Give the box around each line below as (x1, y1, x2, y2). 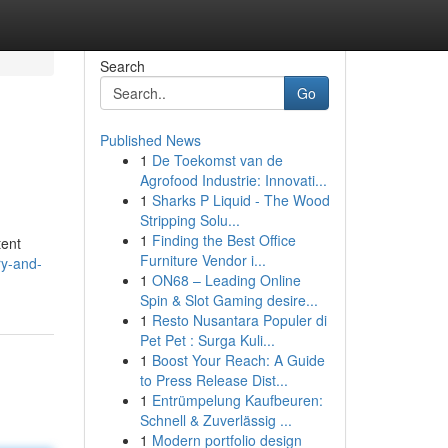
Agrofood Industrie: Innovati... (139, 170, 327, 190)
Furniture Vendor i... (139, 250, 266, 270)
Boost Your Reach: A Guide (151, 350, 325, 370)
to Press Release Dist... (139, 370, 288, 390)
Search (99, 56, 145, 76)
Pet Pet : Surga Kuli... (139, 330, 275, 350)
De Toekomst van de (151, 150, 283, 170)
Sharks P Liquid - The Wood (151, 190, 330, 210)
